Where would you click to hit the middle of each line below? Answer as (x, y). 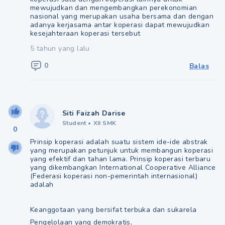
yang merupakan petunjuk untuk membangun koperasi (122, 150)
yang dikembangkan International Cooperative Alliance (123, 167)
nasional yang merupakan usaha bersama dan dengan (122, 16)
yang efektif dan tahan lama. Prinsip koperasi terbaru (121, 159)
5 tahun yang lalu (60, 48)
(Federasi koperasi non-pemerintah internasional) (114, 176)
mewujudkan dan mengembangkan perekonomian (114, 8)
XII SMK (105, 123)
